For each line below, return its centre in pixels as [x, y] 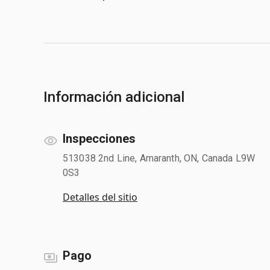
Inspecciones [99, 138]
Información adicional [114, 97]
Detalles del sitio [100, 197]
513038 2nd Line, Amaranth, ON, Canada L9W [159, 158]
